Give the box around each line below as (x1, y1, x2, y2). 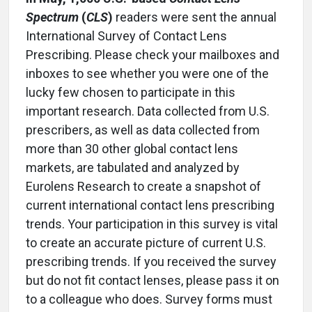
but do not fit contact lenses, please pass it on (26, 273, 279, 288)
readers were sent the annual (113, 10, 276, 24)
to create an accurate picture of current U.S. (26, 235, 266, 250)
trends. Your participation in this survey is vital (26, 217, 278, 231)
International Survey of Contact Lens (26, 29, 227, 43)
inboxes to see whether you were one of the (26, 66, 269, 81)
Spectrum (26, 10, 79, 24)
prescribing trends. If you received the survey (26, 254, 276, 269)
